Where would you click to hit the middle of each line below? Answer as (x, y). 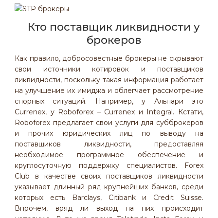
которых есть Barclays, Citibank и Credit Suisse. (109, 198)
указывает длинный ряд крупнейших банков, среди (109, 187)
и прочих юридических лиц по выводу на (109, 133)
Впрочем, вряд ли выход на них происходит (109, 208)
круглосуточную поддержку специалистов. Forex (109, 165)
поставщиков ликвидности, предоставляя (109, 144)
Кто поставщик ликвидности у (114, 27)
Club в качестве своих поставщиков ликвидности (109, 176)
